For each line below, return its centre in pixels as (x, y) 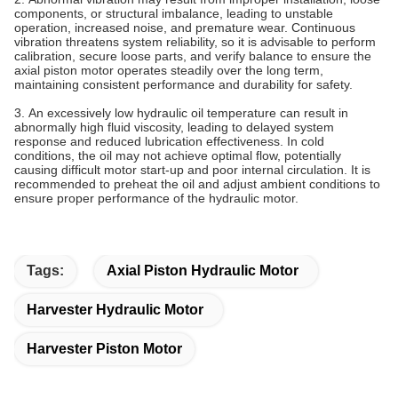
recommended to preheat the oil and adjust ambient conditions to (197, 184)
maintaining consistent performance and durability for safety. (183, 85)
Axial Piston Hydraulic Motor (203, 271)
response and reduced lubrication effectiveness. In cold (169, 142)
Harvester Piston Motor (104, 349)
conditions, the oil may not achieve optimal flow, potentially (178, 156)
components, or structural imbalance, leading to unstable (174, 14)
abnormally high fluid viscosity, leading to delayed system (174, 127)
